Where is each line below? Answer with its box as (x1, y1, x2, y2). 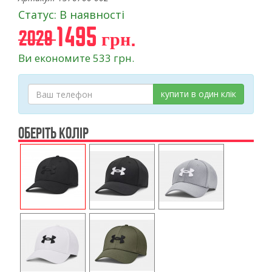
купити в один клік (161, 88, 236, 100)
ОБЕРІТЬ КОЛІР (18, 124, 89, 142)
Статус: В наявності (18, 7, 124, 22)
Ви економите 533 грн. (18, 51, 134, 65)
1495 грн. (56, 23, 135, 50)
